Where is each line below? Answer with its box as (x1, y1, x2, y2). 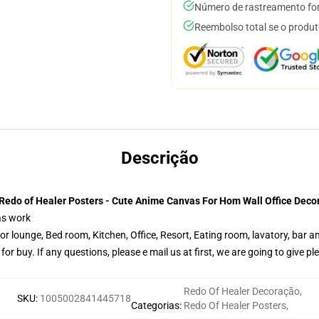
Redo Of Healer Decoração (184, 286, 300, 297)
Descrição (120, 148, 199, 168)
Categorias (131, 300, 179, 311)
